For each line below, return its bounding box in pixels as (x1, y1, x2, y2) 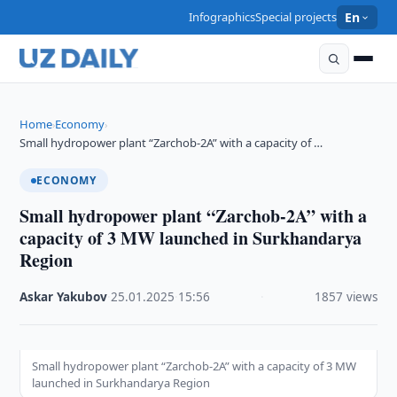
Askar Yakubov (19, 289, 108, 305)
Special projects (255, 9, 338, 25)
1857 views (314, 289, 378, 305)
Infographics (189, 9, 256, 25)
